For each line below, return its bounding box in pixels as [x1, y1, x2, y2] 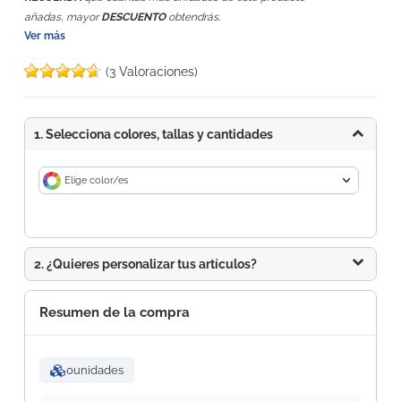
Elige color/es [64, 175, 128, 187]
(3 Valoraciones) [106, 64, 198, 80]
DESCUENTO [101, 11, 166, 24]
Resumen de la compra [39, 304, 190, 321]
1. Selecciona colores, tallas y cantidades [34, 127, 273, 142]
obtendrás [166, 11, 218, 24]
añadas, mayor [24, 11, 101, 24]
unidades [73, 363, 124, 378]
